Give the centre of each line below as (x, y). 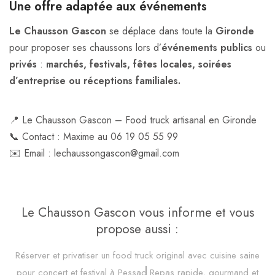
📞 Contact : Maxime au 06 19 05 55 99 (94, 136)
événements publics (207, 47)
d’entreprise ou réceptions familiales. (95, 80)
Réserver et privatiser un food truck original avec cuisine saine (137, 255)
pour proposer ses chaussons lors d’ (85, 47)
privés (23, 64)
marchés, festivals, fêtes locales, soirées (139, 64)
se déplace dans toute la (161, 31)
